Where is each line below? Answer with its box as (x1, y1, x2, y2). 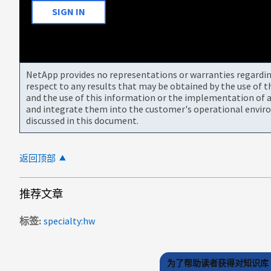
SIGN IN (52, 5, 85, 18)
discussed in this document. (26, 114, 139, 126)
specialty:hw (44, 214, 95, 227)
